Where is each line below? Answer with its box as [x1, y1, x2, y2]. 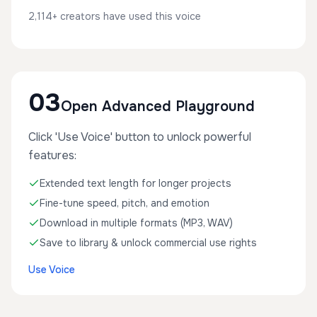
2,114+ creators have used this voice [28, 10, 201, 23]
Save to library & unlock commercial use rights [40, 236, 257, 249]
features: [28, 148, 76, 163]
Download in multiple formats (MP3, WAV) [40, 217, 233, 229]
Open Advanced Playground [61, 98, 255, 115]
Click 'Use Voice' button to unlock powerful [28, 129, 251, 144]
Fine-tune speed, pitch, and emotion [40, 197, 209, 209]
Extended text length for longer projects [40, 177, 231, 190]
